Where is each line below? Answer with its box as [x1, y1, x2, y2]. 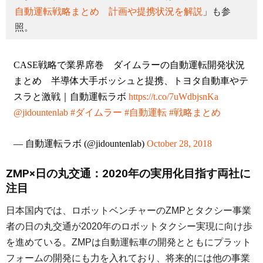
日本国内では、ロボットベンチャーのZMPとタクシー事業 [6, 205, 251, 216]
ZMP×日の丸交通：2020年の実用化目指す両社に [6, 167, 251, 181]
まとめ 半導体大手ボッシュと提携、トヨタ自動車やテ [13, 76, 248, 86]
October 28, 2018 [146, 139, 212, 149]
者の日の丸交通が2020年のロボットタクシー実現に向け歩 [6, 221, 252, 232]
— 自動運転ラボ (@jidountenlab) [13, 139, 147, 149]
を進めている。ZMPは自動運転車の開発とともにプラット [6, 237, 251, 248]
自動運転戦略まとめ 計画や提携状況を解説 [15, 6, 203, 16]
